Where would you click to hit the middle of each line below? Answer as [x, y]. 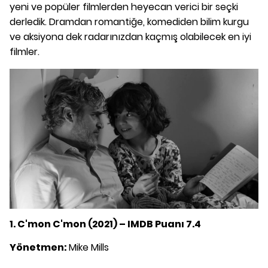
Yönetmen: [39, 247]
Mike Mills [89, 247]
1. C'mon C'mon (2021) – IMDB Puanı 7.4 [105, 224]
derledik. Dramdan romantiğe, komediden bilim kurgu [129, 22]
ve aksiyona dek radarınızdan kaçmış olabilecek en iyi [130, 37]
